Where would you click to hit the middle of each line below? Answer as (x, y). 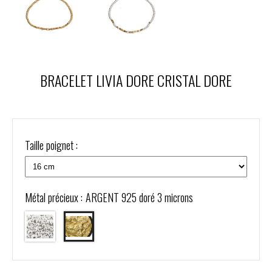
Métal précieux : (54, 198)
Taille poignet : (51, 145)
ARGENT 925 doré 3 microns (140, 198)
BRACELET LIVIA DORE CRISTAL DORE (136, 80)
